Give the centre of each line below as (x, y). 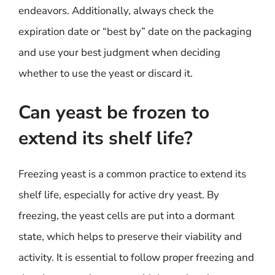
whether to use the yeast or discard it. (106, 73)
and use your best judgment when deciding (119, 52)
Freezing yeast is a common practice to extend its (132, 174)
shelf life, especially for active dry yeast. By (119, 195)
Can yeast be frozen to (114, 112)
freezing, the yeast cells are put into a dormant (126, 215)
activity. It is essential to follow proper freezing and (136, 257)
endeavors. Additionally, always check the (116, 11)
